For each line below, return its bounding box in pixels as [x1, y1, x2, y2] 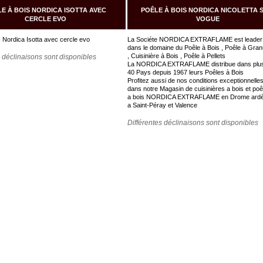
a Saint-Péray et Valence [127, 102, 198, 109]
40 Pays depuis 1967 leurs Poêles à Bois [127, 69, 246, 76]
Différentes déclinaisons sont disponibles [127, 119, 259, 127]
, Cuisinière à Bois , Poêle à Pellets [127, 52, 228, 59]
